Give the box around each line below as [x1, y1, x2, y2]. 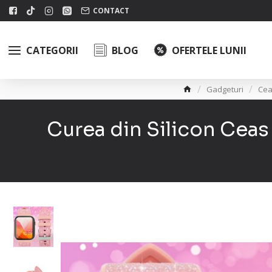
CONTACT [93, 5, 129, 16]
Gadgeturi [206, 83, 243, 95]
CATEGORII [26, 43, 78, 57]
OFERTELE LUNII [172, 43, 246, 57]
